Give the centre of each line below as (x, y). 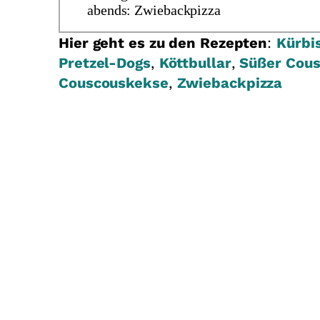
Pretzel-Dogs (105, 63)
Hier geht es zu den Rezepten (163, 43)
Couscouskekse (114, 83)
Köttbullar (195, 63)
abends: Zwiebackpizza (154, 10)
